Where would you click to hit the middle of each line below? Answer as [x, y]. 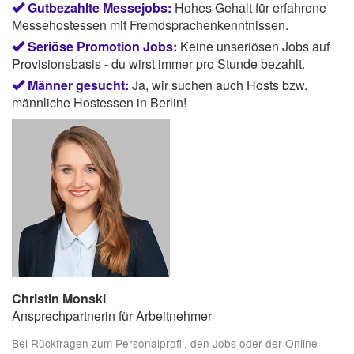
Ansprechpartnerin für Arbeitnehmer [112, 315]
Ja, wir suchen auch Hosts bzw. [220, 85]
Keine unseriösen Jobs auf [255, 46]
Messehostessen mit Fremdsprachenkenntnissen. [150, 24]
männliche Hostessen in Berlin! [99, 102]
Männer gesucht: [78, 85]
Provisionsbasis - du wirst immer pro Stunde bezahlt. [158, 63]
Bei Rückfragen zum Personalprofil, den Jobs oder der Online [165, 343]
